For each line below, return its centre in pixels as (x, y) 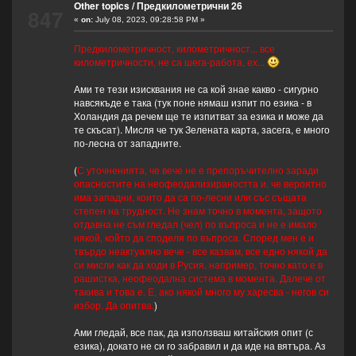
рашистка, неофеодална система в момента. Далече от (199, 278)
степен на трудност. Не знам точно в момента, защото (197, 211)
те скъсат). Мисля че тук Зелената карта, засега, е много (201, 130)
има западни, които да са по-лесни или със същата (190, 197)
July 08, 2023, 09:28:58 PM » (149, 20)
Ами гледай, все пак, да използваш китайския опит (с (193, 332)
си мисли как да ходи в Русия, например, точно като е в (198, 265)
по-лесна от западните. (127, 143)
